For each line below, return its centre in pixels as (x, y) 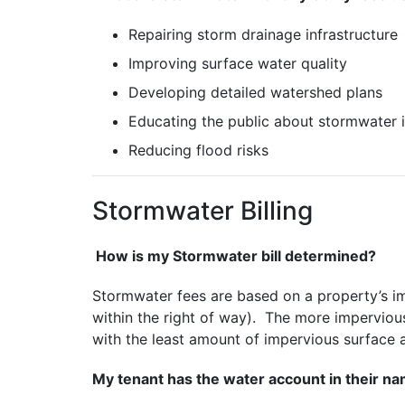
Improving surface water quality (238, 64)
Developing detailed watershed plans (255, 93)
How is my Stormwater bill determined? (234, 256)
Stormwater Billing (202, 210)
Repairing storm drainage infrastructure (263, 35)
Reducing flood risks (198, 151)
